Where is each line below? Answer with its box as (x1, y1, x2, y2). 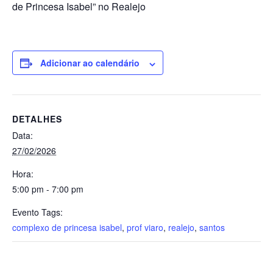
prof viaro (127, 221, 163, 234)
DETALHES (12, 113, 62, 126)
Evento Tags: (12, 206, 63, 219)
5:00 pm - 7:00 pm (12, 183, 83, 196)
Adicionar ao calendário (40, 57, 140, 69)
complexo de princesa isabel (12, 221, 122, 234)
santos (199, 221, 225, 234)
